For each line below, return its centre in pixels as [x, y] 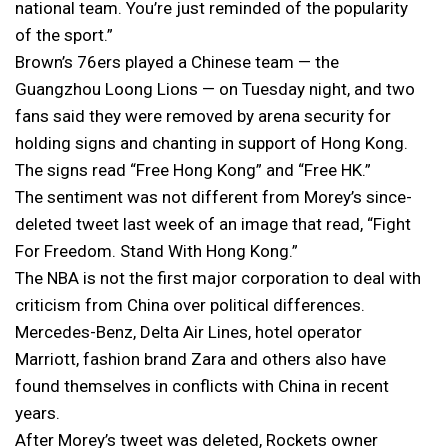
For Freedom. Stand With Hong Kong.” [156, 251]
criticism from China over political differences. [190, 305]
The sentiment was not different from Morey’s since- [213, 197]
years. [37, 413]
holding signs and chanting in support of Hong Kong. [211, 143]
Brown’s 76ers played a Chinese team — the [177, 62]
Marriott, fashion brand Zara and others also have [200, 359]
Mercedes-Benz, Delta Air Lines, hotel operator [188, 332]
